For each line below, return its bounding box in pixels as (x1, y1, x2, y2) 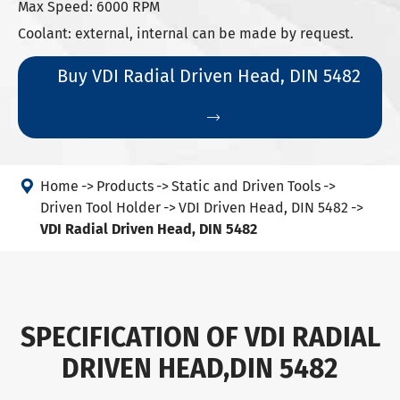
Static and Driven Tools (171, 178, 321, 195)
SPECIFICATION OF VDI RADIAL (20, 321, 380, 354)
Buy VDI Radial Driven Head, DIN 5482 (57, 65, 361, 87)
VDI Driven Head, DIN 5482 (179, 199, 348, 216)
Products (96, 178, 154, 195)
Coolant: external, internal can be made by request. (18, 25, 354, 42)
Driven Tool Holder (40, 199, 161, 216)
